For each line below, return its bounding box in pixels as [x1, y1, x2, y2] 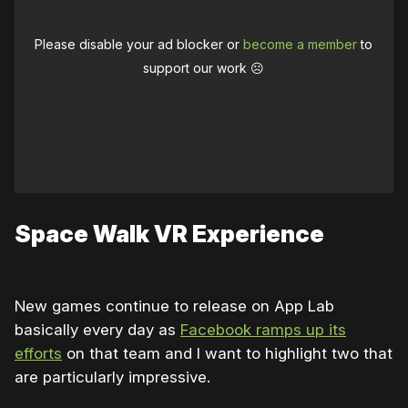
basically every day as [15, 321, 180, 340]
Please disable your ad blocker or [35, 36, 244, 53]
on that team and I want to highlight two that [62, 344, 393, 363]
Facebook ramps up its [180, 321, 346, 340]
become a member [243, 36, 358, 53]
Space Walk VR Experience [15, 219, 324, 249]
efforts [15, 344, 62, 363]
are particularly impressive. [15, 368, 210, 387]
